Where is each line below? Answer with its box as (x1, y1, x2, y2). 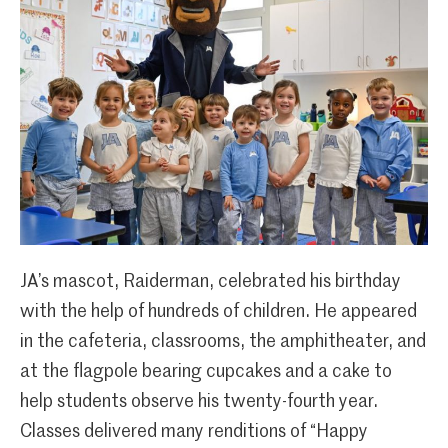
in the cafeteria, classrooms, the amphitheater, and (20, 332, 426, 351)
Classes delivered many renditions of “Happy (20, 422, 368, 441)
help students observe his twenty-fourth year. (20, 392, 378, 411)
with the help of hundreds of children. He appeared (20, 302, 417, 321)
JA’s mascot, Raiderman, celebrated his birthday (20, 272, 401, 291)
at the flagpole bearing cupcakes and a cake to (20, 362, 392, 381)
